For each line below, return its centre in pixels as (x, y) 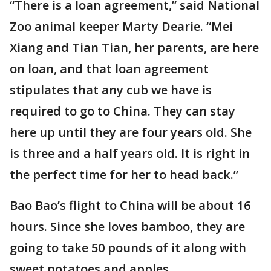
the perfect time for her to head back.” (124, 175)
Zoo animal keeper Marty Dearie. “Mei (121, 26)
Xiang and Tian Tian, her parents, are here (134, 47)
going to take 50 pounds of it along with (128, 248)
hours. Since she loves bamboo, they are (127, 227)
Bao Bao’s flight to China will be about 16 (130, 205)
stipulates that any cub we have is (111, 90)
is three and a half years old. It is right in (130, 153)
